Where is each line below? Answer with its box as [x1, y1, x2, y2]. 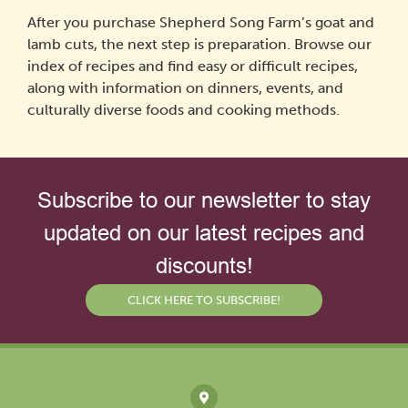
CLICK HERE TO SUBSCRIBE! [127, 293, 280, 307]
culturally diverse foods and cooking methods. [27, 101, 340, 118]
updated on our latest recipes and [44, 221, 364, 246]
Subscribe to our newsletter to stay [37, 189, 371, 213]
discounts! [155, 254, 253, 279]
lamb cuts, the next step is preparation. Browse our [27, 36, 372, 53]
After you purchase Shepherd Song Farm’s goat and [27, 14, 374, 31]
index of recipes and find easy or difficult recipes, [27, 57, 358, 75]
